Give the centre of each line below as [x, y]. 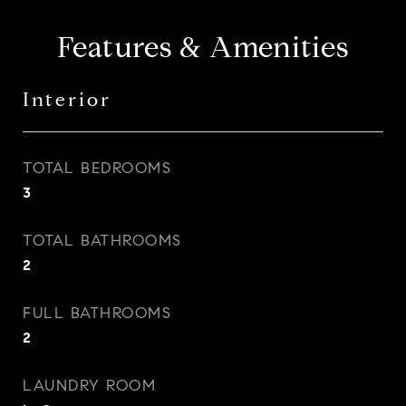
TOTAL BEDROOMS [97, 168]
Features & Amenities [203, 47]
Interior [67, 100]
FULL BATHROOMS [97, 313]
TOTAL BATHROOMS [102, 241]
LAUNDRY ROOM [89, 386]
